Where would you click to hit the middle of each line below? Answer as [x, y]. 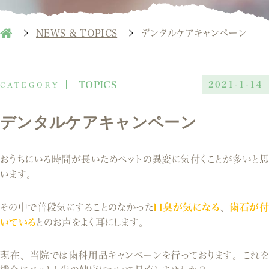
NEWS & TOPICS [77, 33]
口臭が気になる [186, 207]
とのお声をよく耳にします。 [92, 222]
